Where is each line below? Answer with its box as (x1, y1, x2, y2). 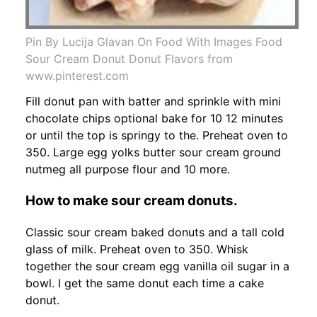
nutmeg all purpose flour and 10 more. (25, 161, 230, 176)
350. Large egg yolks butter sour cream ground (25, 144, 281, 159)
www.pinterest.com (25, 68, 129, 83)
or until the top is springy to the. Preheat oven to (25, 127, 288, 142)
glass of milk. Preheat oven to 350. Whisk (25, 242, 248, 257)
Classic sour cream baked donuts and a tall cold (25, 225, 284, 240)
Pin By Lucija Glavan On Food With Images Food (25, 34, 282, 49)
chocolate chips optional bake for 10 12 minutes (25, 110, 283, 125)
